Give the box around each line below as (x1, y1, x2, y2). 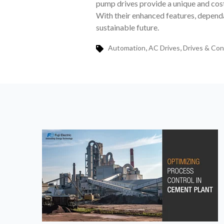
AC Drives (148, 43, 180, 52)
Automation (107, 43, 145, 52)
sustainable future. (96, 22, 159, 32)
